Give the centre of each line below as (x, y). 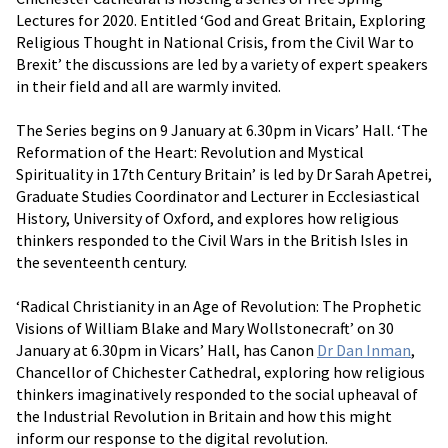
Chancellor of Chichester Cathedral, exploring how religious (220, 372)
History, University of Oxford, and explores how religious (207, 218)
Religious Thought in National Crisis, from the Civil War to (215, 42)
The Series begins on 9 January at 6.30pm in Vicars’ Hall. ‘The (222, 130)
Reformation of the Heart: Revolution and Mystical (190, 152)
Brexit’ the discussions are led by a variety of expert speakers (222, 64)
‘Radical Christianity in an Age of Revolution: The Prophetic (218, 306)
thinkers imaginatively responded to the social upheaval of (217, 394)
